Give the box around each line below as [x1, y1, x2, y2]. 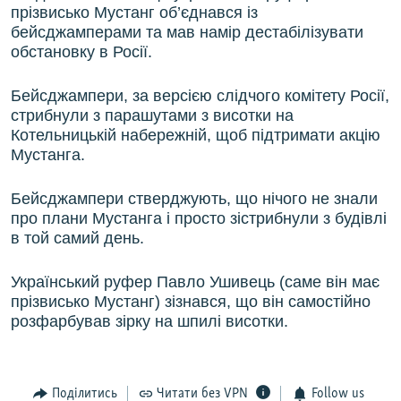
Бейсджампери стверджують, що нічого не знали [11, 190, 378, 209]
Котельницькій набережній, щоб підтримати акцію [11, 126, 380, 145]
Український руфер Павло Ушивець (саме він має [11, 273, 380, 292]
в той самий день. [11, 229, 144, 248]
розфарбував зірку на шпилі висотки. [11, 312, 288, 331]
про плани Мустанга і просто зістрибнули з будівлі [11, 209, 387, 228]
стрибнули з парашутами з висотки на [11, 107, 294, 125]
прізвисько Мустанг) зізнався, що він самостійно [11, 293, 371, 311]
